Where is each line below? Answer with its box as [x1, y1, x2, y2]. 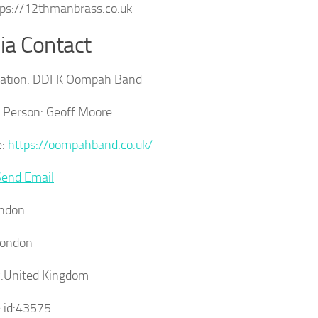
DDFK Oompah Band [30, 72, 142, 87]
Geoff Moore [43, 104, 112, 120]
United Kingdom [4, 268, 89, 283]
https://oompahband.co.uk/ [8, 137, 153, 153]
